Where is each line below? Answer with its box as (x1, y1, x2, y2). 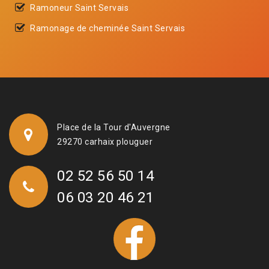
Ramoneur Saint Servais (30, 2, 128, 13)
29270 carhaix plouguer (57, 136, 153, 147)
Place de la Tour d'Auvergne (57, 122, 171, 132)
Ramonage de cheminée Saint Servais (30, 23, 185, 33)
